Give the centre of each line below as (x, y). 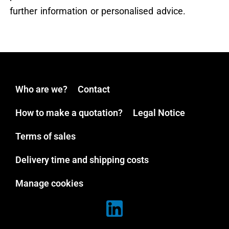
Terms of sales (45, 136)
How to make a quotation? (69, 112)
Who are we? (41, 89)
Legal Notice (159, 112)
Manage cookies (49, 183)
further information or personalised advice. (98, 11)
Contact (94, 89)
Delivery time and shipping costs (82, 159)
